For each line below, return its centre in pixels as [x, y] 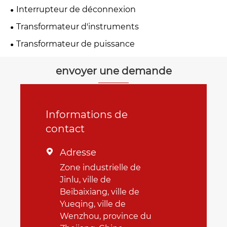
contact [65, 128]
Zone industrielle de [100, 167]
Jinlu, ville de [85, 179]
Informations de [87, 114]
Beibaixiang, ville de [100, 192]
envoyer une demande [113, 71]
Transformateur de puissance [75, 44]
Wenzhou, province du [106, 216]
